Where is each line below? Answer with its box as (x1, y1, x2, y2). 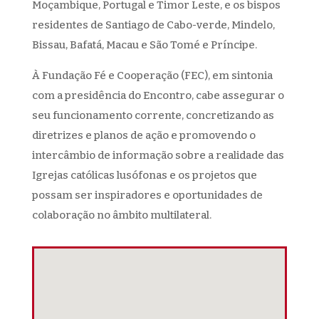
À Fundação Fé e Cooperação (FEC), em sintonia (31, 69, 273, 82)
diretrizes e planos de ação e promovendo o (31, 129, 256, 142)
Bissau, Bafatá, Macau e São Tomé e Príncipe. (31, 38, 257, 51)
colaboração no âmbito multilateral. (31, 209, 211, 221)
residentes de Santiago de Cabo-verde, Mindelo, (31, 19, 275, 31)
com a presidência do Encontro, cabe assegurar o (31, 89, 284, 102)
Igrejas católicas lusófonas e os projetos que (31, 169, 257, 182)
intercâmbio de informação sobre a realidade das (31, 149, 284, 162)
